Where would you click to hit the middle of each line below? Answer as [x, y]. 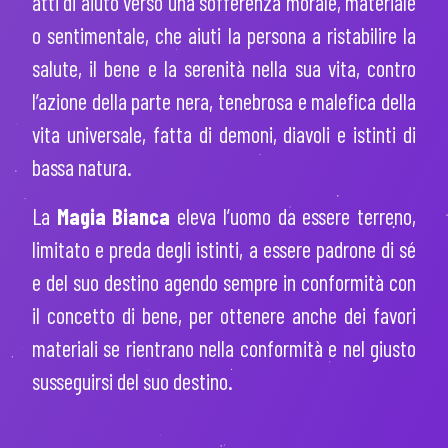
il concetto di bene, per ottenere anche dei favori [224, 315]
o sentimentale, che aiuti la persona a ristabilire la [224, 35]
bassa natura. [82, 167]
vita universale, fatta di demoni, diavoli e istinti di [224, 134]
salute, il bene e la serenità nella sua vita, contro [224, 68]
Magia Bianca [113, 216]
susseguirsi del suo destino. [132, 381]
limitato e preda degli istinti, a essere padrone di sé [224, 249]
